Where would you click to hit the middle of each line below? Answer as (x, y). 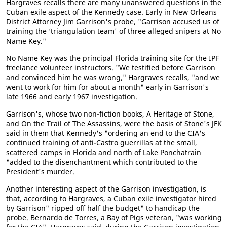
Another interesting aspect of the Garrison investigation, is (106, 188)
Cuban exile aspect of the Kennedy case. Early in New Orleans (111, 12)
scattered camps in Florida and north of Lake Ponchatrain (104, 152)
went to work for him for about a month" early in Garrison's (107, 87)
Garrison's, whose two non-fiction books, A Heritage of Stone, (110, 113)
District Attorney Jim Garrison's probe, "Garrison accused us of (113, 21)
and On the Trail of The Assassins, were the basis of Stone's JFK (114, 123)
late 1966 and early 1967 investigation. (72, 96)
